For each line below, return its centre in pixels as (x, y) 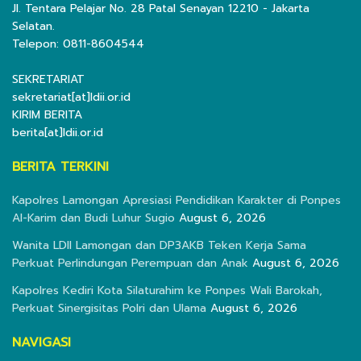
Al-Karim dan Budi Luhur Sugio (93, 218)
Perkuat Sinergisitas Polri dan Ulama (109, 309)
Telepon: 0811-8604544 (78, 44)
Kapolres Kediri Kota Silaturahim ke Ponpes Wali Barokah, (167, 291)
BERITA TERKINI (60, 167)
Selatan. (33, 27)
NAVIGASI (41, 343)
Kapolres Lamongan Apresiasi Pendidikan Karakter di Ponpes (176, 201)
